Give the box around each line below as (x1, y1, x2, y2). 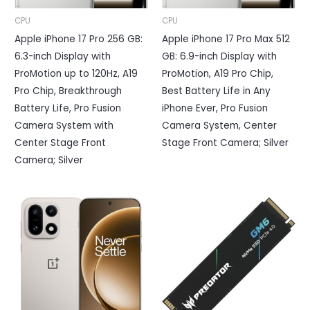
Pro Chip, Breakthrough (15, 84, 122, 98)
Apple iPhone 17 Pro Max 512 (162, 33, 290, 46)
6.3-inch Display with (15, 50, 111, 64)
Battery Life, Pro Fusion (15, 102, 122, 116)
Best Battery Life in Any (162, 84, 271, 98)
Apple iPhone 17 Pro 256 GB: (15, 33, 143, 46)
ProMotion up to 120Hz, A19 (15, 67, 138, 81)
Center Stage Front (15, 136, 107, 150)
